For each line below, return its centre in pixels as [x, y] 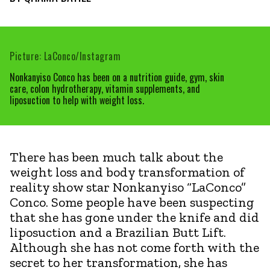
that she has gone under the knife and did [134, 217]
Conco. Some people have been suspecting [132, 202]
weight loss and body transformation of [127, 172]
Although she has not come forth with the [134, 247]
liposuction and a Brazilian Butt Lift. [118, 232]
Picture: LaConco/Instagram [65, 56]
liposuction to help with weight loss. [77, 100]
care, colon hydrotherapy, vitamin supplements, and [105, 88]
